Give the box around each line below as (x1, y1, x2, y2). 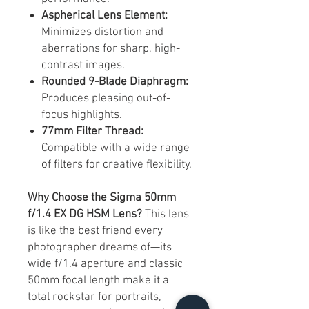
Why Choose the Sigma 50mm (28, 190, 176, 205)
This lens (145, 207, 189, 221)
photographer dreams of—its (28, 240, 172, 255)
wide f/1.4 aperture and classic (28, 257, 183, 271)
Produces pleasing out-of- (41, 91, 170, 106)
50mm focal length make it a (28, 273, 169, 288)
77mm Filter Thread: (41, 124, 143, 139)
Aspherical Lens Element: (41, 8, 168, 23)
